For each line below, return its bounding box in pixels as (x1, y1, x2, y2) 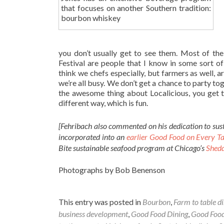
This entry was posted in (58, 196, 142, 206)
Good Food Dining (131, 208, 188, 218)
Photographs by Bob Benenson (58, 165, 165, 175)
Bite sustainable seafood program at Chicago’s (58, 143, 206, 153)
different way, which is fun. (58, 98, 148, 108)
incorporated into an (58, 132, 126, 142)
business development (58, 208, 128, 218)
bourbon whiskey (60, 13, 120, 23)
